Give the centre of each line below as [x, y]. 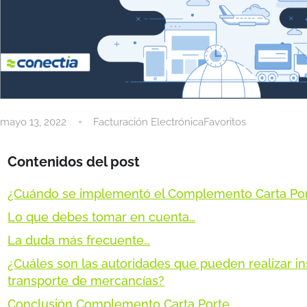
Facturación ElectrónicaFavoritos [170, 122]
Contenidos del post [74, 161]
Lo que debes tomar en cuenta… [101, 217]
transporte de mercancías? [86, 280]
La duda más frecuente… [79, 240]
